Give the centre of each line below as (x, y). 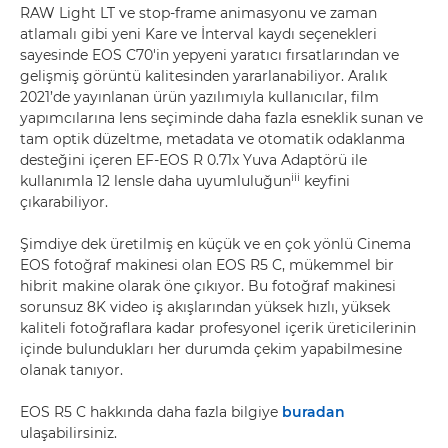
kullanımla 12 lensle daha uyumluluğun (155, 181)
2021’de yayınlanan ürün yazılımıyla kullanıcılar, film (199, 97)
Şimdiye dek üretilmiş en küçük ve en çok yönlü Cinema (215, 244)
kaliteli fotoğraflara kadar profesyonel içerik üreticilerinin (218, 328)
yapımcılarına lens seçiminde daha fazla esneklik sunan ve (221, 118)
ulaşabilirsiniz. (68, 433)
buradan (313, 412)
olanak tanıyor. (71, 370)
